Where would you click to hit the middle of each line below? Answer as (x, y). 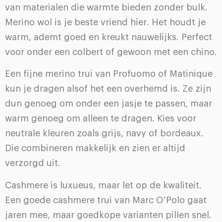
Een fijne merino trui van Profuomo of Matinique (109, 74)
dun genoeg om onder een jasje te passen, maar (109, 104)
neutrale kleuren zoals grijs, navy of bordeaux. (104, 134)
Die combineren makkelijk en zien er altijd (95, 148)
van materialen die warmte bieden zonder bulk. (106, 7)
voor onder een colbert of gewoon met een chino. (111, 52)
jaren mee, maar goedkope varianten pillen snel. (108, 215)
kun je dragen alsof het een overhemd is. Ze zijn (108, 89)
